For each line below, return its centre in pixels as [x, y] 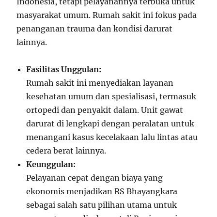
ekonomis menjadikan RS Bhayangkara [102, 192]
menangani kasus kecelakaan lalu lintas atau [112, 137]
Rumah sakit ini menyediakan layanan [100, 83]
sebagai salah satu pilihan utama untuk [102, 205]
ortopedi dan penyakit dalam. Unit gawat [105, 110]
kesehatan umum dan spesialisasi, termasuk [111, 97]
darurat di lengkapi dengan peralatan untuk [110, 124]
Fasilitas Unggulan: [64, 70]
